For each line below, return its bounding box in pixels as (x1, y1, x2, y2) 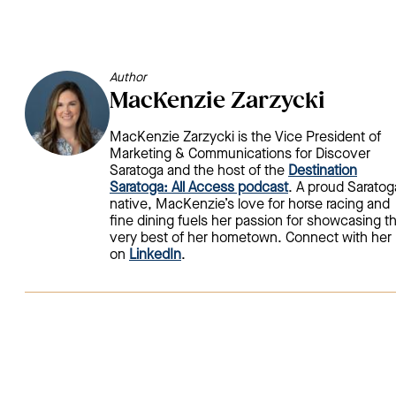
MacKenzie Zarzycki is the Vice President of (110, 129, 381, 146)
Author (110, 71, 147, 85)
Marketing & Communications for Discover (110, 146, 370, 163)
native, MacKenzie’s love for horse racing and (110, 196, 390, 213)
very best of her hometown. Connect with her (110, 230, 392, 247)
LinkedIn (129, 247, 181, 263)
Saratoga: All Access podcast (110, 179, 288, 196)
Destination (288, 163, 357, 179)
